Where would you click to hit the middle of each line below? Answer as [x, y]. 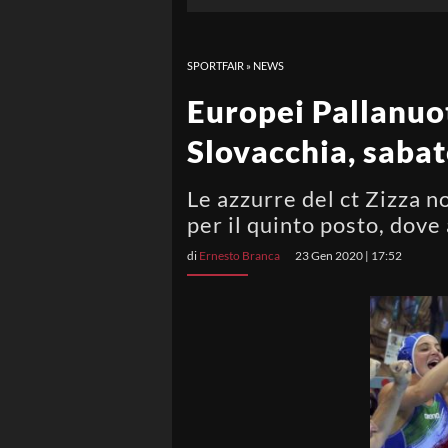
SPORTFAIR [215, 65]
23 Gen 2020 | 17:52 [348, 255]
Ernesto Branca [239, 255]
